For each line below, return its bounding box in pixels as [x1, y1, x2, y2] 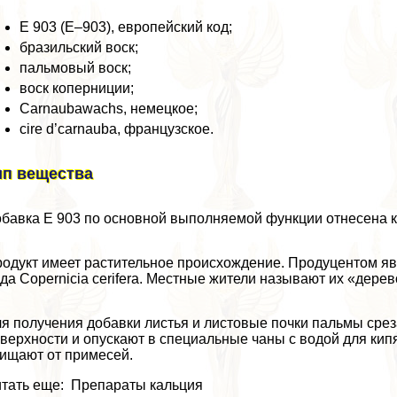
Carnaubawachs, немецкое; [19, 101, 198, 117]
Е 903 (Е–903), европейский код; [19, 19, 233, 35]
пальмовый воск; [19, 60, 132, 76]
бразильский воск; [19, 40, 139, 56]
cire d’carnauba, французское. [19, 121, 214, 137]
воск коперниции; [19, 81, 135, 97]
